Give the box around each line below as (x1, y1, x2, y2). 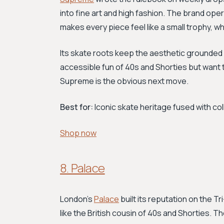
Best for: (60, 101, 93, 112)
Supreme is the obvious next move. (60, 75, 188, 86)
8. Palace (60, 159, 105, 176)
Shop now (60, 127, 96, 138)
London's (60, 193, 94, 204)
